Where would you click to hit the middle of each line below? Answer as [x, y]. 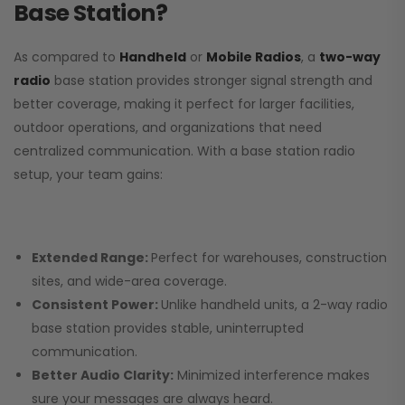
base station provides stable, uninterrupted [168, 329]
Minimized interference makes [272, 376]
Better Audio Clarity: [103, 376]
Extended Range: [91, 258]
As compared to [66, 57]
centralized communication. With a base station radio [184, 151]
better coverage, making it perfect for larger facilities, [184, 104]
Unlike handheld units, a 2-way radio [274, 305]
